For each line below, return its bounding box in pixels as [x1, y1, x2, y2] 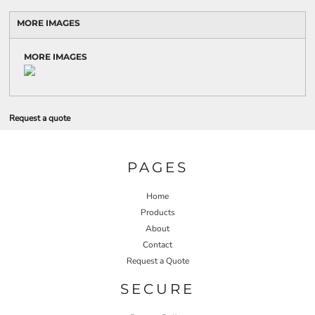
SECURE [120, 280, 195, 297]
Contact [143, 238, 172, 250]
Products [140, 206, 175, 218]
